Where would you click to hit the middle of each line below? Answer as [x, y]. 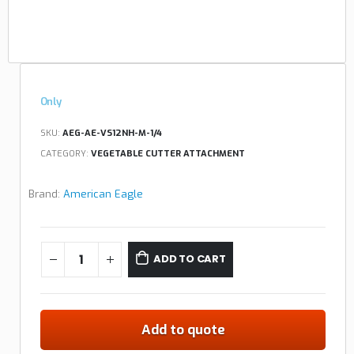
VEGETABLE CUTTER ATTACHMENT [168, 154]
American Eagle [103, 194]
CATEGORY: [66, 154]
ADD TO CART [189, 259]
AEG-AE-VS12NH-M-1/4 [112, 134]
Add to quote [183, 330]
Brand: [46, 194]
